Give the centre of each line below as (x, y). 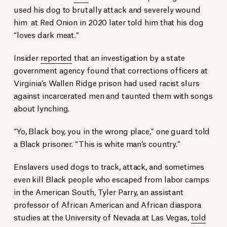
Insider (27, 57)
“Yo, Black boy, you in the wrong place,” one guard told (112, 131)
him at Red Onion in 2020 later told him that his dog (108, 22)
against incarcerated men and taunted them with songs (113, 95)
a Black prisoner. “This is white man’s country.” (97, 143)
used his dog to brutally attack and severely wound (107, 9)
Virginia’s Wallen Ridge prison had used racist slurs (106, 83)
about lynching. (42, 108)
